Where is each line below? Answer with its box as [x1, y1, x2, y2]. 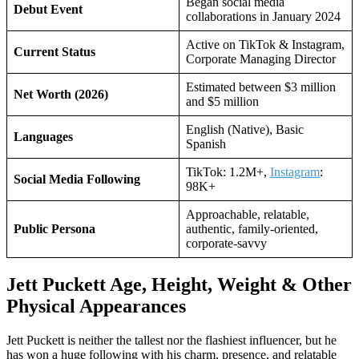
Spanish [186, 137, 226, 151]
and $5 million [186, 95, 259, 108]
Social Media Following [14, 172, 140, 186]
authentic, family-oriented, [186, 222, 318, 236]
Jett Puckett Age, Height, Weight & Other [6, 273, 352, 295]
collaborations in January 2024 [186, 10, 341, 23]
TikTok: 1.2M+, [186, 165, 270, 179]
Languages [14, 130, 73, 143]
